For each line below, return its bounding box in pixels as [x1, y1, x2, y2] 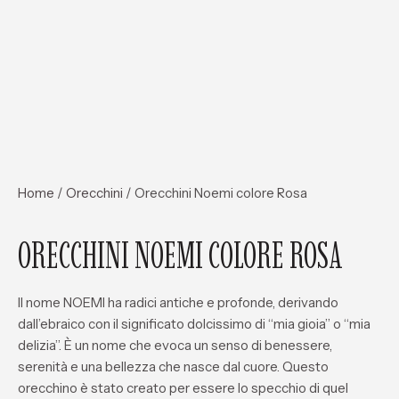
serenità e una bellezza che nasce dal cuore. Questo [18, 358, 329, 375]
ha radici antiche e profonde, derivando [105, 294, 338, 311]
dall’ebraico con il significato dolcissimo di [18, 315, 268, 332]
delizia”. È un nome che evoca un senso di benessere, [18, 337, 332, 354]
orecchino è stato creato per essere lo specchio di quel [18, 379, 348, 396]
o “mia [330, 315, 370, 332]
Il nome [18, 294, 63, 311]
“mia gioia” [268, 315, 330, 332]
